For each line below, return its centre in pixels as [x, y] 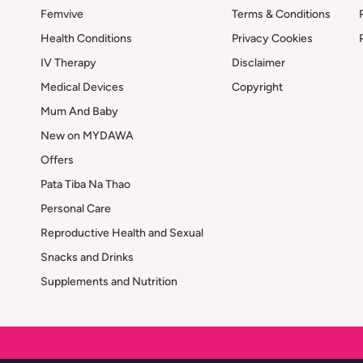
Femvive [62, 14]
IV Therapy [68, 63]
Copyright [257, 87]
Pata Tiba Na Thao [85, 184]
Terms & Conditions [281, 14]
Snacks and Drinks [87, 257]
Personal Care [76, 209]
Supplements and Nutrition [109, 282]
